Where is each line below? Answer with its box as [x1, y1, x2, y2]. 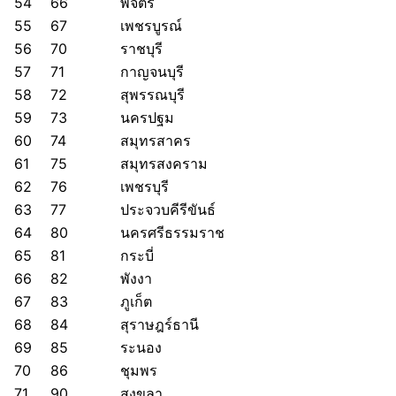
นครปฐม [120, 109, 174, 126]
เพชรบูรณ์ [120, 17, 182, 34]
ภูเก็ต [120, 293, 152, 310]
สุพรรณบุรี [120, 86, 185, 103]
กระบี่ [120, 247, 154, 264]
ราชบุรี [120, 40, 163, 57]
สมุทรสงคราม [120, 155, 208, 172]
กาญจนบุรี [120, 63, 184, 80]
